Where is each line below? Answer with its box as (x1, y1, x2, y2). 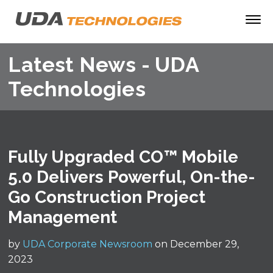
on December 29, (152, 238, 239, 250)
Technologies (8, 77, 146, 101)
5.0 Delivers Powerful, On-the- (8, 167, 256, 187)
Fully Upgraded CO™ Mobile (8, 147, 239, 167)
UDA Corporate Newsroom (23, 238, 153, 250)
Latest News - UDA (8, 52, 199, 77)
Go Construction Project (8, 187, 206, 207)
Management (8, 207, 118, 227)
